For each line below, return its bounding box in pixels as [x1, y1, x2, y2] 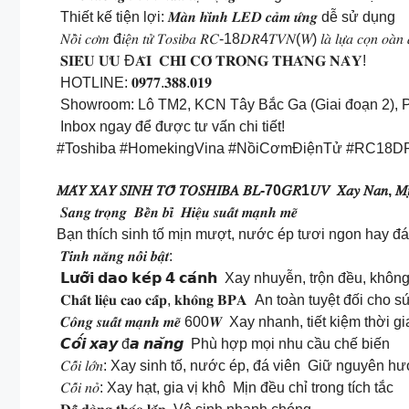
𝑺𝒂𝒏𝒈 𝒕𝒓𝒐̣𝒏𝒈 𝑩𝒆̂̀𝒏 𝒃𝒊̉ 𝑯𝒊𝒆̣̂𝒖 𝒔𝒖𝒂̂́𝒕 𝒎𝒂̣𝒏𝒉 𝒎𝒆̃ [57, 204, 301, 221]
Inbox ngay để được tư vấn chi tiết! [57, 118, 285, 134]
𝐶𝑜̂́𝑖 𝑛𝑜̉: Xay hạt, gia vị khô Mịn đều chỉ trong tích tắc [57, 380, 393, 396]
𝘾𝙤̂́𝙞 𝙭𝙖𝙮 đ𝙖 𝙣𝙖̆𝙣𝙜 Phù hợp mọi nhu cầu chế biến [57, 336, 390, 352]
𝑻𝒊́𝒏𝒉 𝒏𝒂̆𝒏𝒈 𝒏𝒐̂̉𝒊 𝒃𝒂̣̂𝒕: [57, 248, 173, 265]
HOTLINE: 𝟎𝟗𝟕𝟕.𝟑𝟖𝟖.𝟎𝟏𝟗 [57, 74, 212, 90]
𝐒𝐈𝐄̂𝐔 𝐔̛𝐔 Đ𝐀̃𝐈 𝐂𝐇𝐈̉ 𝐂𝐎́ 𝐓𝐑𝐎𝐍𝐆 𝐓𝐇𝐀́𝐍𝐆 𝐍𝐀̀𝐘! [57, 52, 366, 68]
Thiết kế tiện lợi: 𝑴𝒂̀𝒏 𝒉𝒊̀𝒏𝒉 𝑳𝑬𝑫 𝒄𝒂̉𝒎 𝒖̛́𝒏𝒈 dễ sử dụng [57, 8, 395, 25]
